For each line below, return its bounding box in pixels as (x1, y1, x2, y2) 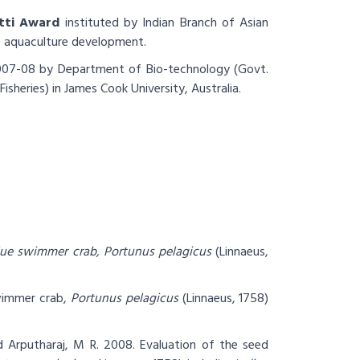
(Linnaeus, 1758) (182, 288, 269, 309)
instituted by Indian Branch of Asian (59, 13, 269, 34)
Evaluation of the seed (140, 335, 269, 356)
